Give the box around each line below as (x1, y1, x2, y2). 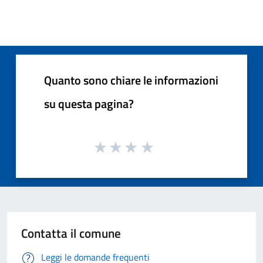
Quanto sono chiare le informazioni (44, 71, 218, 89)
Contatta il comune (21, 223, 121, 242)
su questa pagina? (44, 95, 134, 113)
